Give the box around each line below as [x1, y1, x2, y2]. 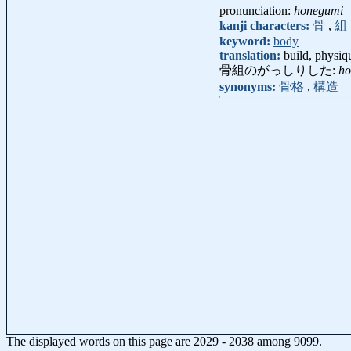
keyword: [219, 34, 273, 49]
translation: [219, 49, 284, 63]
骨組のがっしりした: [219, 63, 338, 78]
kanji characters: [219, 19, 313, 33]
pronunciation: [219, 4, 294, 18]
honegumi [294, 4, 343, 18]
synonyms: [219, 80, 279, 94]
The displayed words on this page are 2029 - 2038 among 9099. [6, 334, 322, 348]
